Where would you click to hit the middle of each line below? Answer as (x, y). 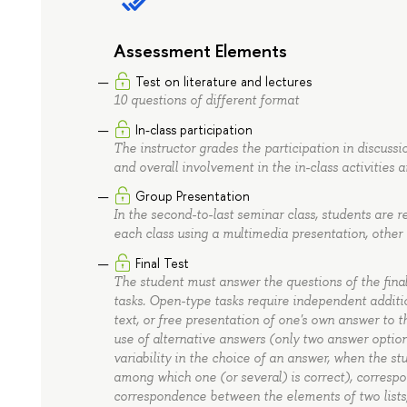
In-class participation (194, 129)
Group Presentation (193, 196)
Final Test (163, 263)
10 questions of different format (207, 100)
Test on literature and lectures (224, 82)
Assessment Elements (201, 51)
